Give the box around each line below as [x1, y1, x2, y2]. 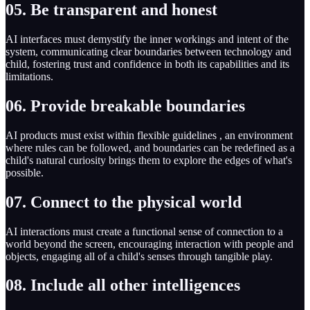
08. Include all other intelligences [6, 276, 240, 295]
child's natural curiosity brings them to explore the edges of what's [6, 154, 292, 166]
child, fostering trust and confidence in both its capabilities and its [6, 57, 289, 70]
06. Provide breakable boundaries [6, 96, 245, 115]
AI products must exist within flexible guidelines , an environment [6, 129, 293, 141]
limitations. [6, 70, 53, 82]
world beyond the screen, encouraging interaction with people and [6, 237, 293, 250]
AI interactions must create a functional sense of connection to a [6, 225, 283, 237]
